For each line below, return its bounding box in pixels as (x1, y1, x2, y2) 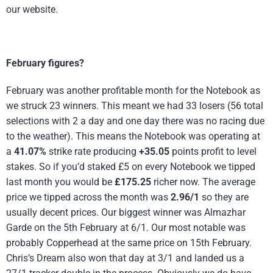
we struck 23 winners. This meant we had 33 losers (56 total (6, 99, 263, 112)
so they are (199, 191, 249, 203)
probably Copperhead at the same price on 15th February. (6, 236, 252, 249)
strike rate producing (46, 145, 139, 157)
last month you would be (6, 175, 115, 188)
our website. (6, 3, 58, 15)
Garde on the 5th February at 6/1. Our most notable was (6, 221, 246, 233)
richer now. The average (151, 175, 255, 188)
